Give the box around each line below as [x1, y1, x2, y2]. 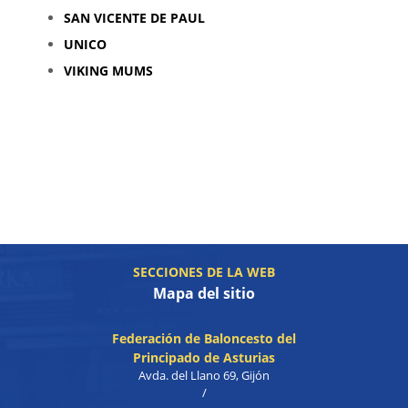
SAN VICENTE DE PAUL [64, 9, 205, 26]
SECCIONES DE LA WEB [133, 263, 275, 280]
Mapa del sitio [153, 283, 255, 303]
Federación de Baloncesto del [112, 330, 296, 347]
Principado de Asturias [133, 349, 275, 366]
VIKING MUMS [64, 62, 153, 79]
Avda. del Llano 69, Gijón [138, 367, 270, 383]
